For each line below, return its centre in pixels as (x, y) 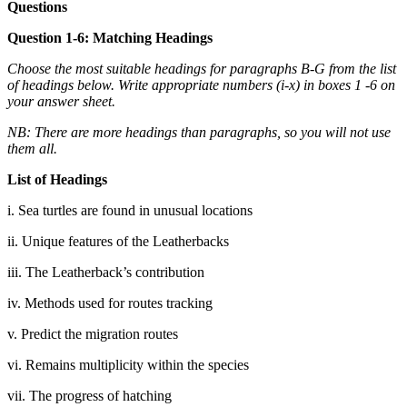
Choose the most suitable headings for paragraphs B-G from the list (202, 69)
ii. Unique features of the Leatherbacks (118, 241)
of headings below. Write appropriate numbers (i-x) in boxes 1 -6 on (201, 85)
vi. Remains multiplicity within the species (128, 365)
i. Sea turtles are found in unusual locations (130, 210)
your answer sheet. (61, 101)
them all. (32, 149)
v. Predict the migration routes (93, 334)
